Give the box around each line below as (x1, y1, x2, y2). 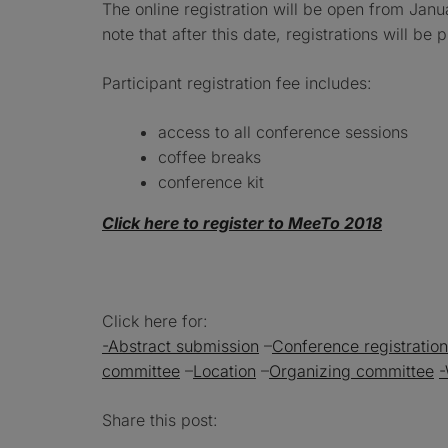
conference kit (158, 172, 264, 192)
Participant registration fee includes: (102, 73, 372, 93)
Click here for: (102, 311, 208, 331)
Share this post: (102, 410, 218, 430)
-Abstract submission (102, 336, 259, 356)
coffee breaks (158, 147, 261, 167)
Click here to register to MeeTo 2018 (102, 213, 382, 233)
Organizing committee (269, 361, 434, 381)
